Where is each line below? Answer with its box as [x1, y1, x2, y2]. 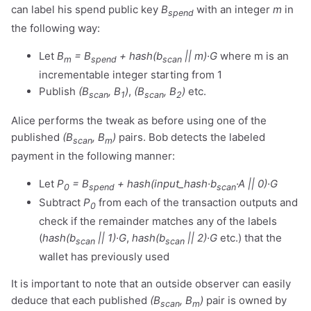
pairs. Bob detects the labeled [116, 130, 265, 144]
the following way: [11, 21, 100, 35]
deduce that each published [11, 293, 150, 307]
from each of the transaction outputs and [96, 195, 298, 209]
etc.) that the [217, 230, 282, 244]
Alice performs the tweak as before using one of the [11, 113, 267, 127]
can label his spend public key [11, 2, 161, 16]
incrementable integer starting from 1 [39, 67, 222, 81]
